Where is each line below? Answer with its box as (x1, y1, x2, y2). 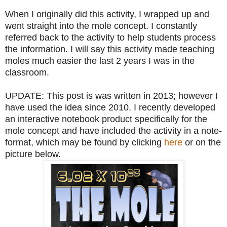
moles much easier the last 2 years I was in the (5, 55, 195, 66)
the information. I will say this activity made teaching (5, 44, 214, 54)
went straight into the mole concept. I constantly (5, 20, 197, 31)
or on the (185, 137, 221, 147)
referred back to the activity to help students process (5, 32, 216, 43)
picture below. (5, 148, 63, 159)
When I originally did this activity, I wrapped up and (5, 9, 209, 19)
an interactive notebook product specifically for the (5, 113, 207, 124)
